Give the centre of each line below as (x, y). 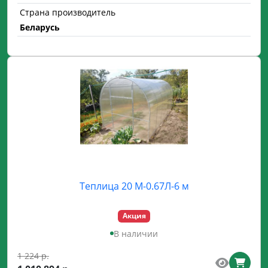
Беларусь (40, 28)
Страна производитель (68, 13)
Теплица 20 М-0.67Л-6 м (134, 186)
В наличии (136, 233)
